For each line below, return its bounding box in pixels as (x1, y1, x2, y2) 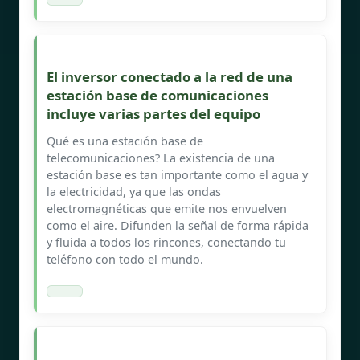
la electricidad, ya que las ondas (47, 183, 221, 199)
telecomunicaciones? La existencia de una (47, 149, 275, 166)
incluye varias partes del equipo (47, 104, 260, 123)
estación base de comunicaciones (47, 85, 268, 104)
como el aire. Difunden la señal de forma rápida (47, 217, 309, 233)
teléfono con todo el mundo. (47, 251, 203, 267)
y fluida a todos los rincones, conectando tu (47, 234, 286, 250)
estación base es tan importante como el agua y (47, 166, 308, 182)
